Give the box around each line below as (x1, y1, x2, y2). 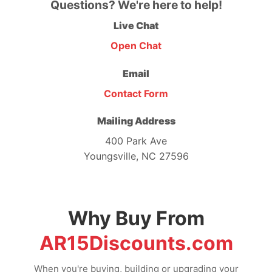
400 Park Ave (105, 135, 167, 148)
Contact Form (104, 87, 168, 100)
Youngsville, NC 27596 (83, 150, 189, 163)
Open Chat (110, 39, 161, 52)
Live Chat (114, 19, 158, 32)
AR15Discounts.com (39, 231, 233, 256)
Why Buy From (67, 206, 205, 231)
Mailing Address (97, 115, 175, 127)
